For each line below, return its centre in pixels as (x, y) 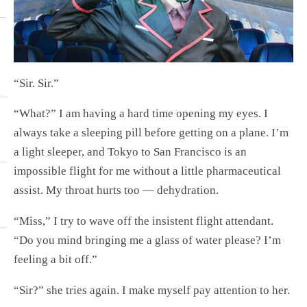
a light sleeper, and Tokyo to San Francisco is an (130, 152)
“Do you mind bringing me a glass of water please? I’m (147, 241)
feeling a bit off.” (56, 260)
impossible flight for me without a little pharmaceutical (147, 171)
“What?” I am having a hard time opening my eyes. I (141, 114)
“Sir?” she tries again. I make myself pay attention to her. (152, 290)
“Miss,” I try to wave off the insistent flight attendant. (144, 221)
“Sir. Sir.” (36, 83)
